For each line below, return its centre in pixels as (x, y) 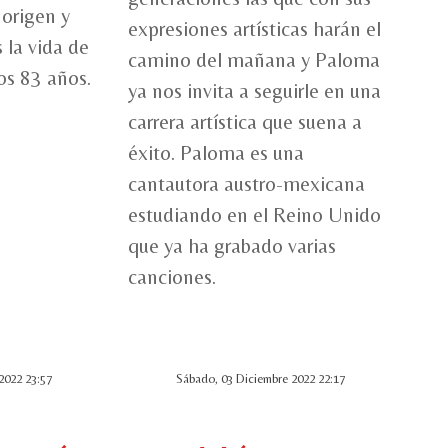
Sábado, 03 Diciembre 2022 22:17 (260, 379)
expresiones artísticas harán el (254, 29)
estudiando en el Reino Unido (254, 215)
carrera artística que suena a (245, 122)
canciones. (172, 277)
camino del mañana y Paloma (254, 60)
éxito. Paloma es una (216, 153)
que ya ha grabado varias (232, 246)
